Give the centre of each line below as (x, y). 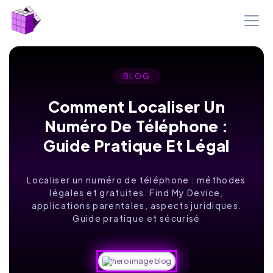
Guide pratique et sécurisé (136, 218)
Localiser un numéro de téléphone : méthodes (136, 180)
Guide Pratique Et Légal (136, 145)
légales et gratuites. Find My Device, (136, 193)
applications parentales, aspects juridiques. (136, 205)
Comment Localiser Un (136, 106)
